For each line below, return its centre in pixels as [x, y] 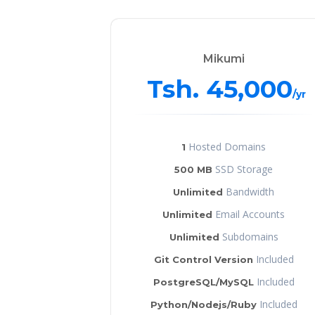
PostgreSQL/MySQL [203, 282]
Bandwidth [249, 191]
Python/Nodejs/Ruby [203, 304]
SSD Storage [243, 169]
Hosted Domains [226, 146]
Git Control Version [203, 259]
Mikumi [224, 58]
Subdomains [249, 236]
